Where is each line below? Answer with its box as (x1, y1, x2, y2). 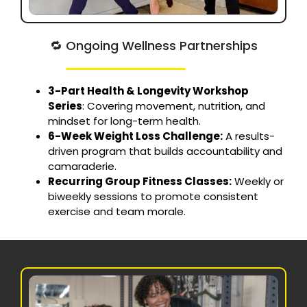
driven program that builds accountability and (48, 144, 282, 159)
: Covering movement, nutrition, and (82, 99, 265, 114)
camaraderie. (48, 159, 116, 174)
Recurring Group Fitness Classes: (48, 174, 232, 189)
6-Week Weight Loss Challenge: (48, 129, 223, 144)
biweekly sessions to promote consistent (48, 189, 258, 204)
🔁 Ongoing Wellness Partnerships (49, 37, 258, 55)
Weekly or (232, 174, 284, 189)
